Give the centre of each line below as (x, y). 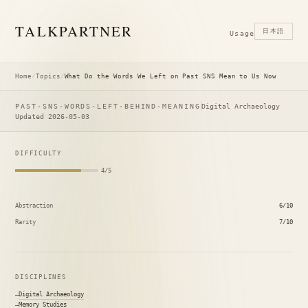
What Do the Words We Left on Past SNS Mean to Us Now (170, 76)
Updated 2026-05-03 (53, 116)
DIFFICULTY (38, 153)
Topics (48, 76)
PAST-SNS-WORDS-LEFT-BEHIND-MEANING (108, 106)
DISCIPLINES (41, 277)
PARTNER (96, 31)
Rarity (26, 221)
